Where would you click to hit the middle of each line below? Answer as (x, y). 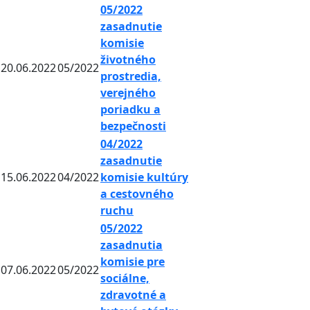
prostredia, (131, 76)
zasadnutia (131, 245)
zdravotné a (133, 295)
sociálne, (125, 279)
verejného (128, 93)
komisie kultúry (144, 177)
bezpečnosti (133, 126)
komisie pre (133, 262)
